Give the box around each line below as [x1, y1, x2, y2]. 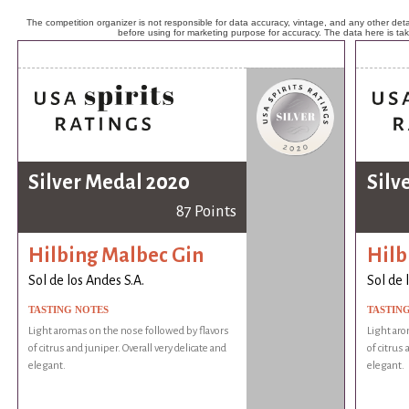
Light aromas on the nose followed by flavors [28, 325, 230, 338]
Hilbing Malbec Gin [28, 244, 204, 267]
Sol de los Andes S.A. [28, 273, 145, 288]
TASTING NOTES [28, 304, 110, 316]
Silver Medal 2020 [28, 172, 191, 194]
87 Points [175, 203, 236, 221]
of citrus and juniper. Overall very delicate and [28, 342, 227, 355]
